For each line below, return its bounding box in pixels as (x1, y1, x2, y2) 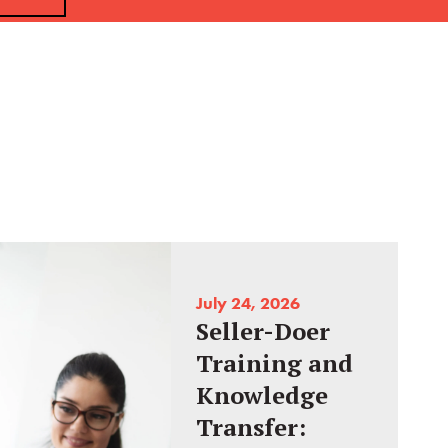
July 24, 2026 (196, 293, 301, 314)
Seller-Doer (196, 315, 331, 348)
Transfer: (196, 411, 307, 444)
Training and (196, 347, 354, 380)
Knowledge (196, 379, 329, 412)
